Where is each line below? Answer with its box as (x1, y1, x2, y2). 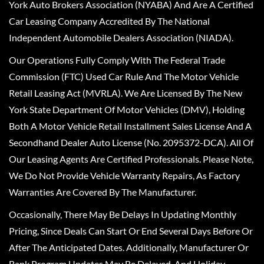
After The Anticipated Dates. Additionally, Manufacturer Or (9, 241, 249, 253)
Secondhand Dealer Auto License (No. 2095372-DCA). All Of (9, 136, 253, 148)
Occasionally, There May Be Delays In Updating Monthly (9, 208, 236, 220)
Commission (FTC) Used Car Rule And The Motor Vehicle (9, 70, 239, 82)
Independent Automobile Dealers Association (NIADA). (9, 31, 233, 43)
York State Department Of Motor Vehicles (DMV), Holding (9, 103, 245, 115)
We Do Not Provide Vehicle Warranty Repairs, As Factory (9, 169, 240, 181)
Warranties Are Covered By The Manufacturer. (9, 186, 196, 197)
